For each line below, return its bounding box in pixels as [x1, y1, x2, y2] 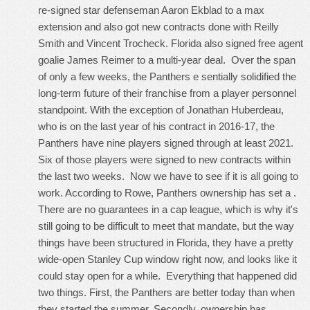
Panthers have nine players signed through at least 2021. [38, 137, 293, 149]
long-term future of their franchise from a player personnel [38, 87, 296, 99]
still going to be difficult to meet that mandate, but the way [38, 220, 294, 232]
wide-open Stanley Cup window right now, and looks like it [38, 253, 297, 265]
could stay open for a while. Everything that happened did [38, 270, 297, 282]
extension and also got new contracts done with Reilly [38, 21, 279, 33]
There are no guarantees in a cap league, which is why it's [38, 203, 298, 215]
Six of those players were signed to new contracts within [38, 154, 291, 165]
